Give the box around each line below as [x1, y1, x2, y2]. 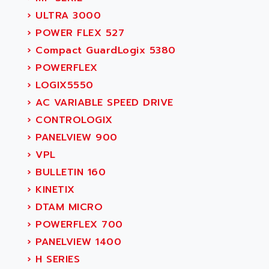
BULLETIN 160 [31, 165, 106, 180]
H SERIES [31, 252, 80, 267]
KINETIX [31, 183, 75, 197]
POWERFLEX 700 [31, 217, 123, 232]
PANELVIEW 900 [31, 130, 118, 145]
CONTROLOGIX [31, 113, 113, 127]
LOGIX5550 [31, 78, 94, 92]
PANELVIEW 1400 [31, 235, 121, 249]
